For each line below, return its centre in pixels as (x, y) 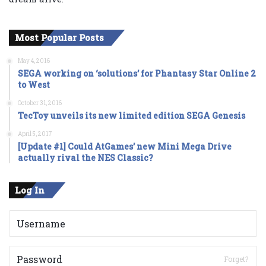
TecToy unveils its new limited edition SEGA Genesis (132, 115)
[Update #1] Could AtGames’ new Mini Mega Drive (125, 146)
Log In (30, 190)
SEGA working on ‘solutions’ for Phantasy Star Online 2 (137, 73)
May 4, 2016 (34, 61)
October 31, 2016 (40, 103)
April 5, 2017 (35, 134)
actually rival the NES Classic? (85, 157)
